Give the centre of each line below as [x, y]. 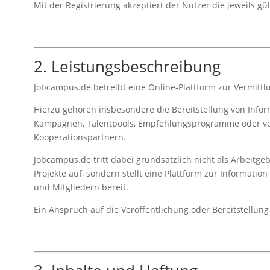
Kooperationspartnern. [80, 137]
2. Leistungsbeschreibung [127, 66]
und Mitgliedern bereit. [81, 187]
